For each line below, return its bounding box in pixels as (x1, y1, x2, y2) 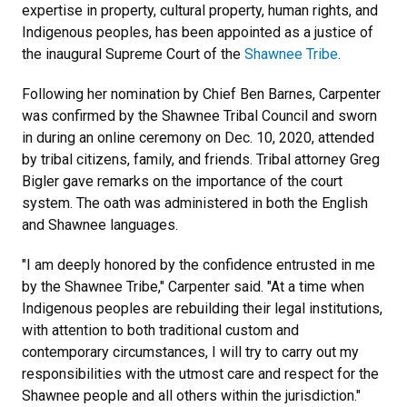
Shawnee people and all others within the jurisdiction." (22, 386, 361, 404)
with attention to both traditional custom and (22, 321, 299, 339)
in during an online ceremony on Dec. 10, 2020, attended (22, 128, 374, 146)
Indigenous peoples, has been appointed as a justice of (22, 23, 373, 41)
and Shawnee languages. (22, 215, 178, 233)
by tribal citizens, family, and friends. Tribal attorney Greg (22, 150, 380, 168)
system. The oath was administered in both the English (22, 194, 368, 212)
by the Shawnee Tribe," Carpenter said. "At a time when (22, 277, 364, 295)
